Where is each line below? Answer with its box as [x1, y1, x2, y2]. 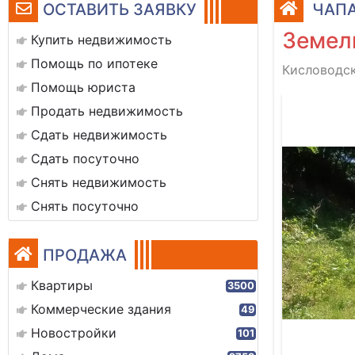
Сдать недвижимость [31, 127, 167, 143]
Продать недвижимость [31, 103, 183, 119]
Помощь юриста [31, 79, 136, 95]
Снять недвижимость [31, 174, 166, 190]
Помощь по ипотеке [31, 55, 158, 71]
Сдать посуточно [31, 151, 139, 166]
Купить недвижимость [31, 32, 172, 48]
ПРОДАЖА [43, 246, 127, 265]
